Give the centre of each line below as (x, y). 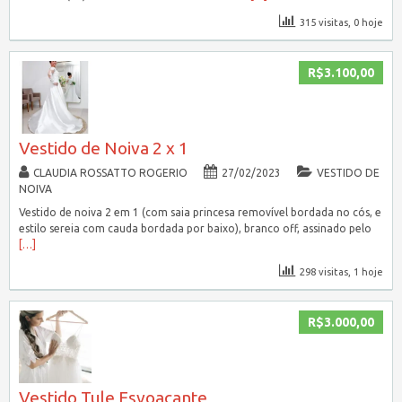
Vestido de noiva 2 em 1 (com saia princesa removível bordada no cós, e (200, 212)
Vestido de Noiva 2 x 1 (103, 148)
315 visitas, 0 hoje (342, 22)
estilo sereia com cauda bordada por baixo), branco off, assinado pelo (195, 228)
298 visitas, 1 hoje (342, 271)
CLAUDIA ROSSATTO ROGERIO (110, 172)
